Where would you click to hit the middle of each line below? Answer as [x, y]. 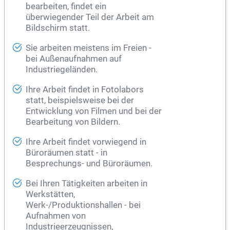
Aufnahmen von [56, 216]
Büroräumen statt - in [66, 153]
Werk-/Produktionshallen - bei [83, 205]
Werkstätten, [50, 195]
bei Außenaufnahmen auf [74, 59]
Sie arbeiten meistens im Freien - [89, 48]
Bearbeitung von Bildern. [73, 122]
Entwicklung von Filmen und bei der [94, 111]
